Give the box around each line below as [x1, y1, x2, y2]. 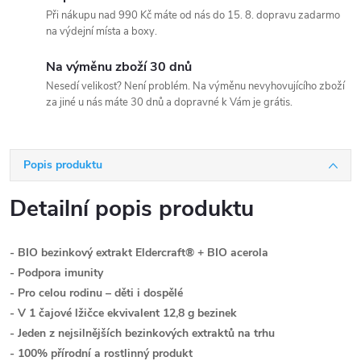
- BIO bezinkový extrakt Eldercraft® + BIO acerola [10, 245, 268, 260]
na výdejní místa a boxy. [46, 24, 157, 39]
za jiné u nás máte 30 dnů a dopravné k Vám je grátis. [46, 95, 293, 110]
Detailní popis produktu [10, 193, 254, 224]
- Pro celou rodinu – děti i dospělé [10, 285, 183, 301]
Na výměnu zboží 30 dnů [46, 58, 192, 76]
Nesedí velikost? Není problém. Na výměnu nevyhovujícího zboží [46, 79, 345, 93]
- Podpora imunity [10, 265, 103, 280]
